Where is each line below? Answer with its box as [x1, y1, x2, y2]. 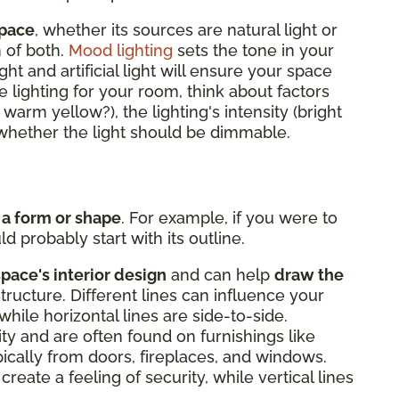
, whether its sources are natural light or [35, 20, 338, 39]
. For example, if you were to [121, 208, 338, 227]
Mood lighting [69, 40, 173, 60]
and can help [167, 265, 274, 284]
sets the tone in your [173, 40, 334, 60]
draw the [274, 265, 344, 284]
